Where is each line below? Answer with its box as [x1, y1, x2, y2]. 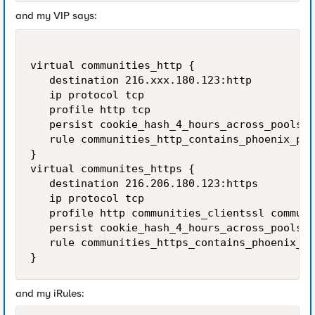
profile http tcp [30, 103, 150, 116]
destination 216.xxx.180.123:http [30, 74, 252, 86]
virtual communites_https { [30, 162, 195, 175]
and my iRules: [15, 287, 84, 300]
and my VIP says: [15, 9, 97, 22]
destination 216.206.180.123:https [30, 177, 258, 190]
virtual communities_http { [30, 59, 195, 72]
